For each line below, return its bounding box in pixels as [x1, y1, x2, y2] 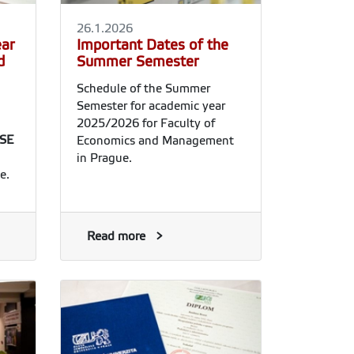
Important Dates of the [77, 37, 228, 54]
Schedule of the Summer [77, 82, 210, 96]
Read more [87, 230, 145, 243]
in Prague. [77, 152, 132, 165]
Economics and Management [77, 134, 234, 148]
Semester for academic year [77, 100, 225, 113]
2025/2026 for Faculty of [77, 117, 215, 130]
